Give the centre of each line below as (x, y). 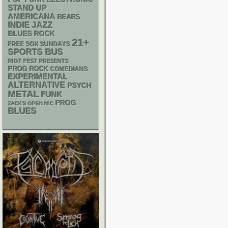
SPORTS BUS (36, 52)
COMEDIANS (69, 69)
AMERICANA (32, 17)
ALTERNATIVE (37, 85)
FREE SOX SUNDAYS (39, 44)
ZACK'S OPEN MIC (31, 104)
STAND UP (27, 8)
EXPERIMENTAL (38, 77)
